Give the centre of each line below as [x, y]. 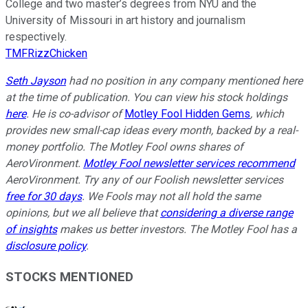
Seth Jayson [36, 81]
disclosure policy [46, 246]
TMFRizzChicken [46, 54]
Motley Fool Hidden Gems [187, 114]
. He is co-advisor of [74, 114]
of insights [31, 230]
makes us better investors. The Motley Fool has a [177, 230]
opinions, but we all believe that [83, 213]
